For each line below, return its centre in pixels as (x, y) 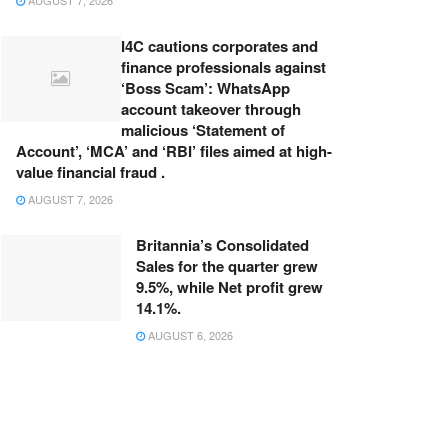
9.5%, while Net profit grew (229, 287)
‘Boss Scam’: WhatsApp (205, 88)
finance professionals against (223, 67)
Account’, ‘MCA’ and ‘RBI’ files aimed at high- (174, 151)
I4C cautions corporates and (219, 46)
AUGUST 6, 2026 (189, 335)
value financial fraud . (90, 172)
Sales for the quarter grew (227, 266)
